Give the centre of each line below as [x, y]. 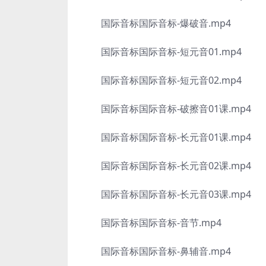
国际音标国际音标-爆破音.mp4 [156, 23]
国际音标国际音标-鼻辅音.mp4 [156, 251]
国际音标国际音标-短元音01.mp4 [162, 52]
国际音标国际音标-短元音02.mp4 [162, 80]
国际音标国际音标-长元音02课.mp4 [167, 166]
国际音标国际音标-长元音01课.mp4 [167, 137]
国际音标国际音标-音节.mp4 [152, 223]
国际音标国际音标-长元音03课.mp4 [167, 194]
